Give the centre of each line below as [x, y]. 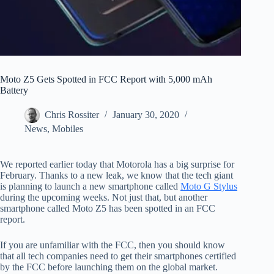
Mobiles [68, 129]
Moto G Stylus [209, 187]
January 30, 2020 [146, 115]
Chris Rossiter [72, 115]
